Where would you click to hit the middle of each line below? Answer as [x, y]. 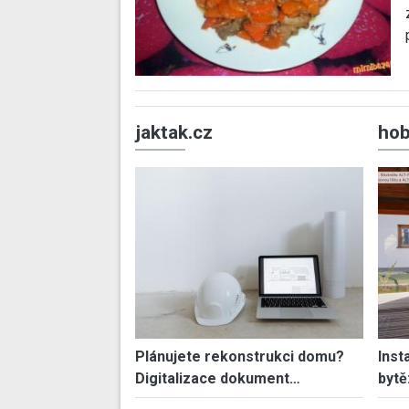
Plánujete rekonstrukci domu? [240, 356]
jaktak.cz [174, 133]
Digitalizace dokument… [218, 378]
